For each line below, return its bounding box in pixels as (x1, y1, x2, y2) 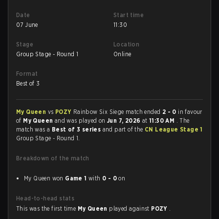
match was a (16, 126, 52, 133)
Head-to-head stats (16, 195, 75, 202)
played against (109, 205, 152, 212)
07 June (16, 21, 38, 28)
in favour (176, 108, 202, 115)
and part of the (102, 126, 145, 133)
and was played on (54, 117, 108, 124)
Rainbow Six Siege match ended (73, 108, 162, 115)
